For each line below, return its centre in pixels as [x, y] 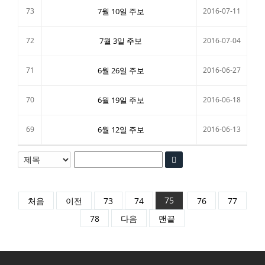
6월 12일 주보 [121, 130]
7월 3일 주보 [121, 41]
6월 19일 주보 [121, 100]
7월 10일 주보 [121, 11]
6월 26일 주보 [121, 70]
